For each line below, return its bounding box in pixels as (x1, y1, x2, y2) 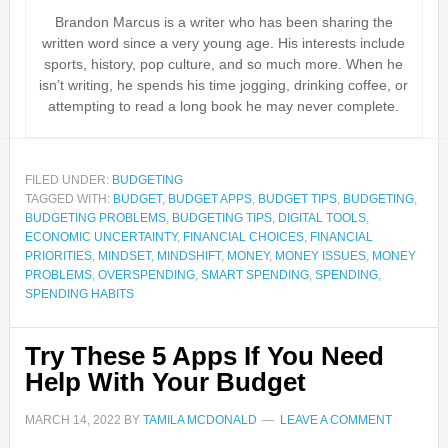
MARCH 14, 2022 (24, 413, 121, 427)
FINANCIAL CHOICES (182, 230, 304, 244)
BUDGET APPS (167, 192, 252, 206)
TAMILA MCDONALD (142, 413, 257, 427)
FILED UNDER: (24, 173, 112, 187)
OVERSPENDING (97, 268, 195, 282)
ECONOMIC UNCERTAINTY (24, 230, 177, 244)
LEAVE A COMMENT (279, 413, 392, 427)
